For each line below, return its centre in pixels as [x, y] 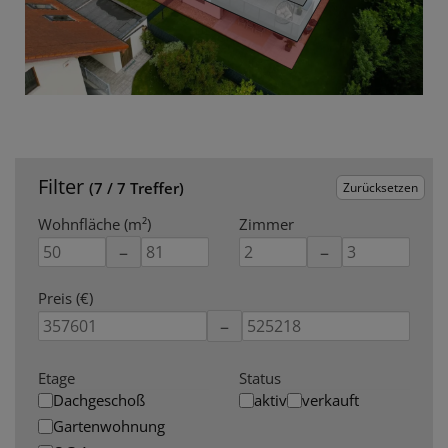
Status [260, 378]
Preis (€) [65, 298]
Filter [63, 186]
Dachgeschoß [99, 400]
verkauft [330, 400]
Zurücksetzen [380, 187]
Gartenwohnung [109, 426]
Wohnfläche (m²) [94, 224]
